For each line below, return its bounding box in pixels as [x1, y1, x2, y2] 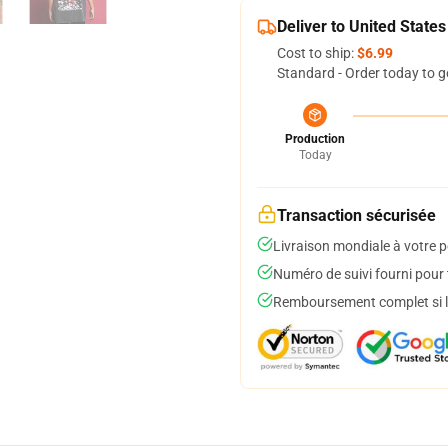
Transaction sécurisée [277, 206, 436, 225]
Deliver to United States [277, 17, 446, 36]
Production [285, 132, 345, 146]
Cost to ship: [277, 45, 357, 61]
